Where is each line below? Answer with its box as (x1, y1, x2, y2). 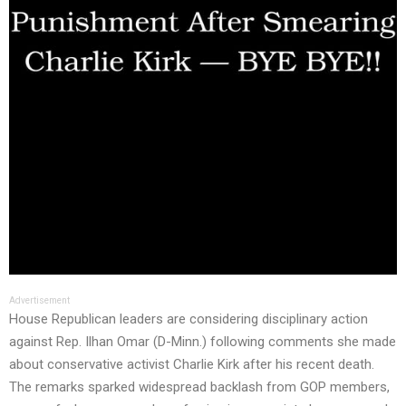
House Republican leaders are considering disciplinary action (9, 310, 368, 327)
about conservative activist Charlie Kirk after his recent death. (9, 355, 374, 372)
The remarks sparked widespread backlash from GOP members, (9, 378, 390, 395)
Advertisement (9, 295, 70, 305)
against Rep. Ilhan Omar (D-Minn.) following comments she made (9, 333, 396, 350)
